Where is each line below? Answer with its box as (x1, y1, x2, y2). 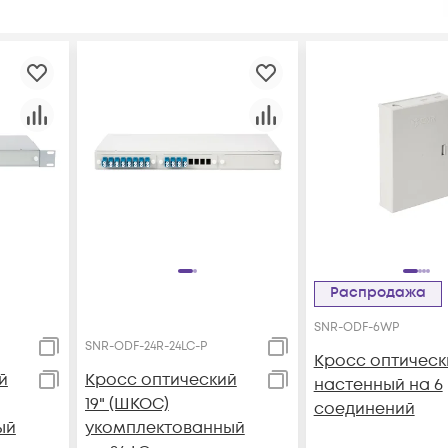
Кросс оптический (84, 368, 237, 391)
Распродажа (338, 282, 426, 302)
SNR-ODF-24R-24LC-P (84, 337, 207, 355)
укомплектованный (84, 416, 245, 439)
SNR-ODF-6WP (313, 318, 399, 336)
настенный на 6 (313, 373, 443, 396)
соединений (313, 397, 415, 420)
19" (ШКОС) (84, 392, 169, 415)
